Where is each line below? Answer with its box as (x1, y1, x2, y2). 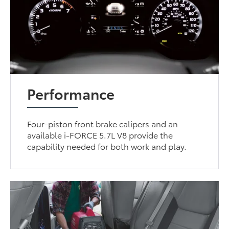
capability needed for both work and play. (27, 140, 187, 152)
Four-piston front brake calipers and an (27, 118, 178, 130)
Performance (27, 83, 115, 104)
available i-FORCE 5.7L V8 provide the (27, 129, 173, 141)
